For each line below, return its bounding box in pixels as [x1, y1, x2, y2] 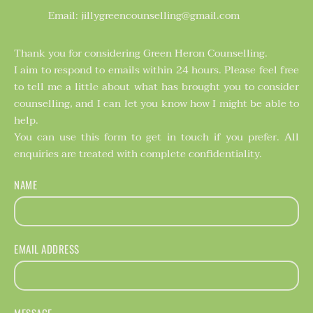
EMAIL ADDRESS [14, 240, 80, 256]
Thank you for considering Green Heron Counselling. [14, 43, 270, 62]
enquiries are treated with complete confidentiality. [14, 144, 265, 163]
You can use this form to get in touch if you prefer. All [14, 127, 299, 146]
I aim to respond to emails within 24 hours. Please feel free [14, 60, 299, 79]
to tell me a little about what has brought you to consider [14, 77, 299, 96]
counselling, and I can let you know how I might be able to [14, 94, 299, 112]
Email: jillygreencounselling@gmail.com [48, 6, 240, 24]
